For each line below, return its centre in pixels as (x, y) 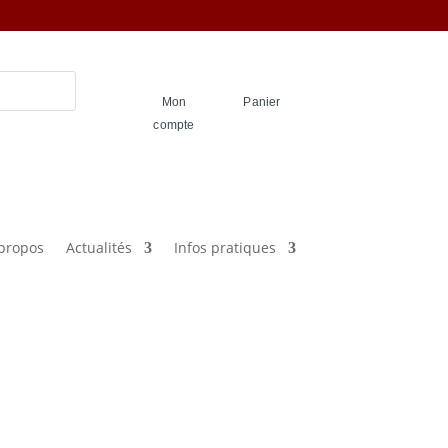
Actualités (98, 247)
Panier (262, 102)
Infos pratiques (224, 247)
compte (174, 125)
